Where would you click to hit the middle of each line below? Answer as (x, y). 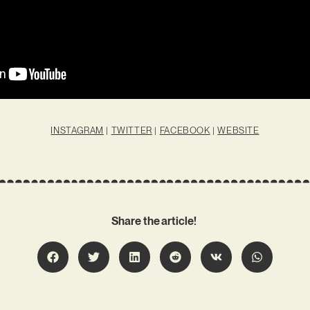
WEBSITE (238, 131)
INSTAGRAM (77, 131)
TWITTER (131, 131)
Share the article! (155, 221)
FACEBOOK (185, 131)
